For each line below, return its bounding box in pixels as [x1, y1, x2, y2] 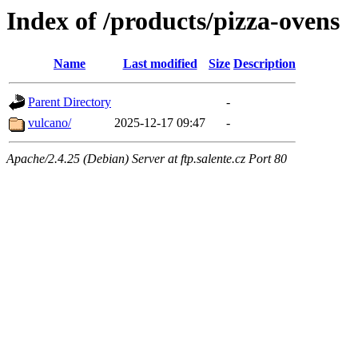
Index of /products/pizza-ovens [6, 6, 340, 35]
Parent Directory [28, 95, 111, 109]
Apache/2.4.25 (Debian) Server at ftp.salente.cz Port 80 [6, 152, 287, 166]
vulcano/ [28, 116, 71, 130]
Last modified [122, 57, 197, 71]
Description [233, 57, 296, 71]
